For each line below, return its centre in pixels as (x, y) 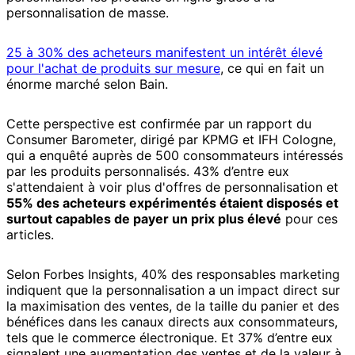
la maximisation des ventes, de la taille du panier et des (173, 305)
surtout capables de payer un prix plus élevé (144, 218)
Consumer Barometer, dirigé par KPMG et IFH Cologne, (171, 139)
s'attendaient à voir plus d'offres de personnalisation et (172, 187)
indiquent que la (56, 290)
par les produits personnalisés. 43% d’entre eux (148, 171)
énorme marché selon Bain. (87, 84)
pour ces (309, 218)
